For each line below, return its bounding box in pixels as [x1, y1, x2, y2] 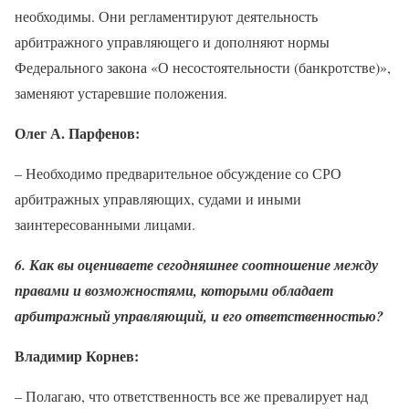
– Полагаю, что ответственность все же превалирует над [15, 385, 368, 405]
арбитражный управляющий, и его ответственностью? [15, 305, 383, 326]
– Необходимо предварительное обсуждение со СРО [15, 163, 341, 183]
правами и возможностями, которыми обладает [15, 279, 333, 300]
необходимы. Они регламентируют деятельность [15, 5, 318, 26]
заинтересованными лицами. [15, 214, 195, 234]
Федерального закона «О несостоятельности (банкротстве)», [15, 57, 391, 77]
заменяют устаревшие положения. [15, 82, 227, 102]
